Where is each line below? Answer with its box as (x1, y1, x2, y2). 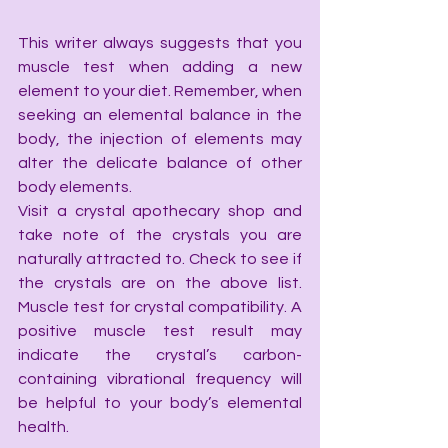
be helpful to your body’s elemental (18, 395, 302, 411)
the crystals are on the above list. (18, 275, 302, 291)
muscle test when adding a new (18, 59, 302, 75)
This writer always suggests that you (18, 35, 302, 51)
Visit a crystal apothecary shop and (18, 203, 302, 219)
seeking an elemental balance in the (18, 107, 302, 123)
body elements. (18, 179, 132, 195)
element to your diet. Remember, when (18, 83, 302, 99)
